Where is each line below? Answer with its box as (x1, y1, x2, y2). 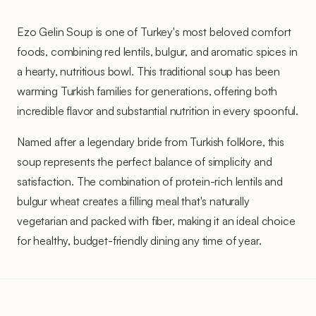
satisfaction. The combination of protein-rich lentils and (17, 174, 283, 189)
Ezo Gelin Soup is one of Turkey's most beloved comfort (17, 25, 291, 39)
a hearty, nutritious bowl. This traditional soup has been (17, 64, 280, 79)
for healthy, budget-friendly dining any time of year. (17, 233, 262, 248)
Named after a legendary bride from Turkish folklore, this (17, 135, 284, 150)
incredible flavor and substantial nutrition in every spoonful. (17, 104, 299, 119)
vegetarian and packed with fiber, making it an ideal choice (17, 214, 296, 229)
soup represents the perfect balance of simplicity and (17, 154, 272, 169)
